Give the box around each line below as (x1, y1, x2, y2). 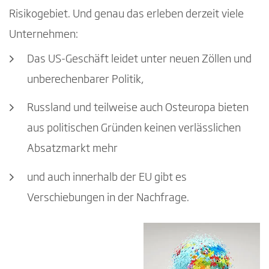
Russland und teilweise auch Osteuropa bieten (27, 103, 249, 114)
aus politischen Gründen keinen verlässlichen (27, 123, 241, 134)
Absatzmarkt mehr (27, 144, 118, 155)
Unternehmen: (9, 29, 78, 40)
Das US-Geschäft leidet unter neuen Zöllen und (27, 53, 252, 65)
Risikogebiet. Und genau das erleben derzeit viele (9, 8, 244, 20)
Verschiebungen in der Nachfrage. (27, 192, 189, 204)
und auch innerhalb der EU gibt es (27, 172, 187, 183)
